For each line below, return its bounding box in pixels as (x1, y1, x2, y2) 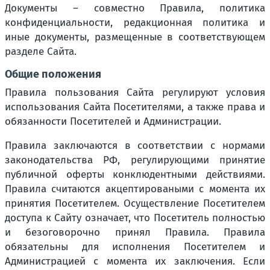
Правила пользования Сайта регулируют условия (5, 86, 265, 99)
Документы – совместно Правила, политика (5, 2, 265, 14)
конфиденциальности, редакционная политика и (5, 16, 265, 29)
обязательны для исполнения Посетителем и (5, 240, 265, 253)
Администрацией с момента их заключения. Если (5, 255, 265, 268)
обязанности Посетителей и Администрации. (5, 115, 221, 128)
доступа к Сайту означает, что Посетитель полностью (5, 212, 265, 224)
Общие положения (5, 67, 101, 81)
